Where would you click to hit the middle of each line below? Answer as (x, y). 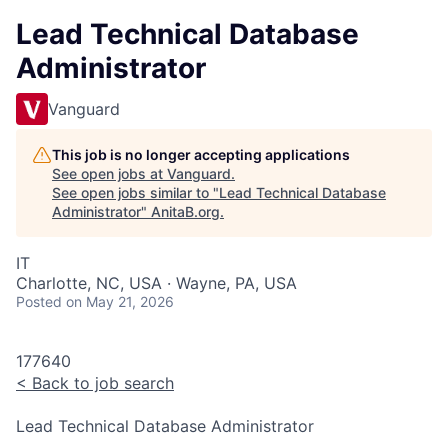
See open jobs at (109, 173)
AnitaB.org (185, 211)
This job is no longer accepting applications (201, 154)
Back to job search (100, 383)
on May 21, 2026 (120, 301)
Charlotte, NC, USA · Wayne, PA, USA (156, 283)
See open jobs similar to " (135, 192)
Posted (39, 301)
